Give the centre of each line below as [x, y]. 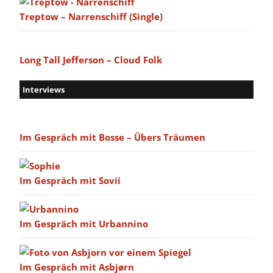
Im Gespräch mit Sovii [70, 181]
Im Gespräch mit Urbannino [84, 224]
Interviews [44, 90]
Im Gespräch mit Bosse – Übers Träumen [112, 137]
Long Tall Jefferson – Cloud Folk [91, 60]
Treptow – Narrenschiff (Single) [91, 17]
